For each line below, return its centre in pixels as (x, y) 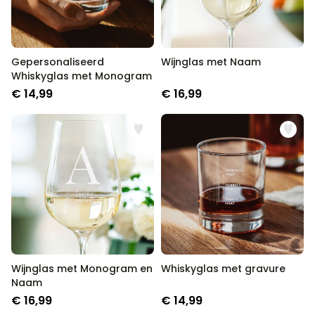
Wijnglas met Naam (211, 62)
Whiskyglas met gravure (223, 269)
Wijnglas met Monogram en (82, 269)
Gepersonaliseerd (58, 62)
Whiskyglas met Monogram (82, 76)
